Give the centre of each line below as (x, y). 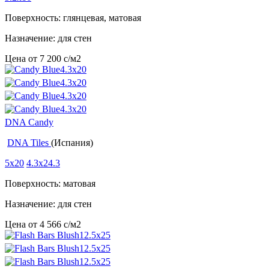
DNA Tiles (29, 143)
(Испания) (72, 143)
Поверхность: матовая (50, 184)
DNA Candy (29, 122)
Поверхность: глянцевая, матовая (73, 18)
